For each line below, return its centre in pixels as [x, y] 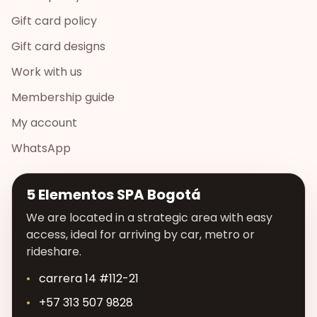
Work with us [47, 72]
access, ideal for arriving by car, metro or [140, 235]
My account [44, 123]
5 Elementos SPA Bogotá [114, 195]
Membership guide [63, 98]
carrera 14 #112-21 [89, 279]
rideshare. [54, 252]
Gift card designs [58, 47]
